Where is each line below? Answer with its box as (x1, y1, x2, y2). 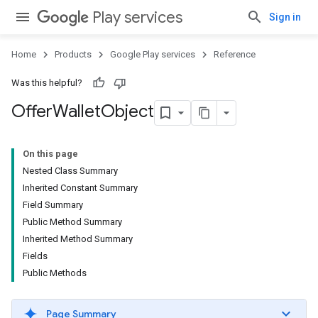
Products (55, 49, 92, 60)
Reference (214, 49, 256, 60)
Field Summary (23, 199, 83, 210)
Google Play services (110, 49, 195, 60)
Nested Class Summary (23, 165, 118, 176)
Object (101, 101, 154, 123)
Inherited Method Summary (23, 234, 133, 244)
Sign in (269, 11, 301, 23)
